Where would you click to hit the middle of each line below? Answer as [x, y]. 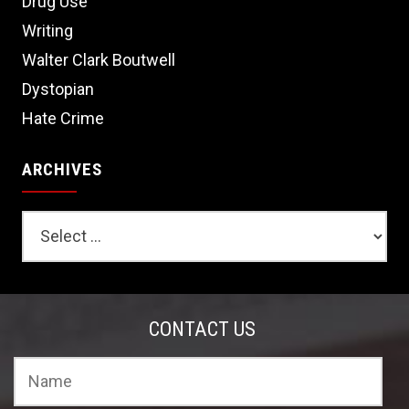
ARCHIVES [63, 169]
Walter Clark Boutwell [99, 60]
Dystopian [58, 89]
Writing [48, 31]
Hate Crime [63, 118]
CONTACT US [203, 328]
